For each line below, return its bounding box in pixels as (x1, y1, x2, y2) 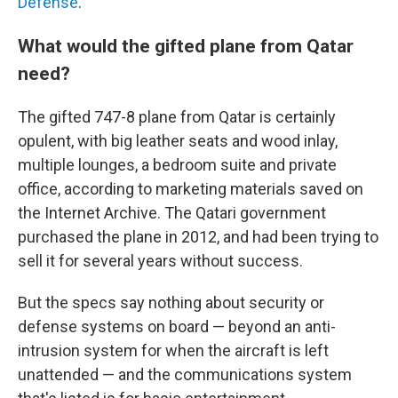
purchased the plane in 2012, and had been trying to (18, 227, 378, 246)
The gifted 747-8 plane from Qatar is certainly (18, 107, 336, 126)
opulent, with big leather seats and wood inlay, (18, 131, 338, 150)
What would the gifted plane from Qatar (18, 35, 354, 57)
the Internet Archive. (18, 203, 161, 222)
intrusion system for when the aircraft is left (18, 341, 329, 360)
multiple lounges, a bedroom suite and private (18, 155, 337, 174)
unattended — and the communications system (18, 365, 352, 384)
